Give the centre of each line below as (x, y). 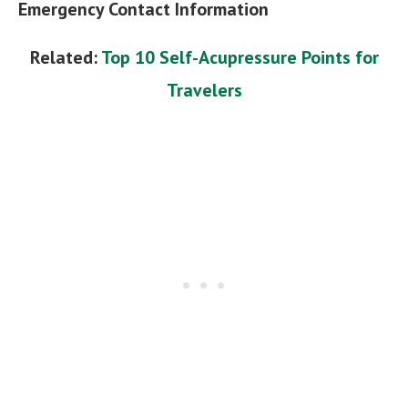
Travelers (204, 90)
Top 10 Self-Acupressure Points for (240, 57)
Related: (65, 57)
